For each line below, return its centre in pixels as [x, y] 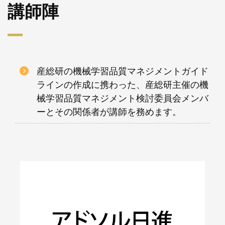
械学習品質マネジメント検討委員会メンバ [123, 98]
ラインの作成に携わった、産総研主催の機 [123, 84]
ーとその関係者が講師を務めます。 [109, 111]
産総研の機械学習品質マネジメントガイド [123, 71]
